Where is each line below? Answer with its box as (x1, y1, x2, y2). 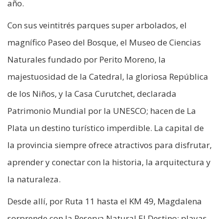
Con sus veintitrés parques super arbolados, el (7, 20, 187, 31)
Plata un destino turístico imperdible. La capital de (7, 122, 204, 134)
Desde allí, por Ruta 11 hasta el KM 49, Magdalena (7, 196, 202, 207)
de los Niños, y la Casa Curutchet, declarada (7, 88, 176, 100)
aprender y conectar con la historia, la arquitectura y (7, 156, 211, 168)
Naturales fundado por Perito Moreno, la (7, 54, 166, 66)
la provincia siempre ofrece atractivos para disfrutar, (7, 139, 212, 151)
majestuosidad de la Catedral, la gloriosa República (7, 71, 208, 83)
